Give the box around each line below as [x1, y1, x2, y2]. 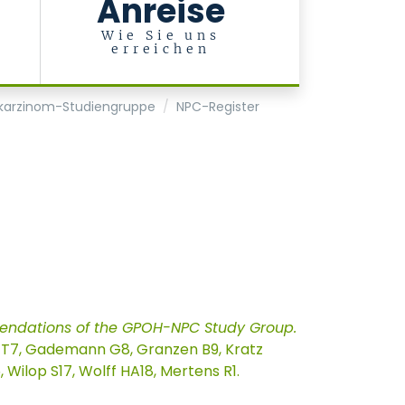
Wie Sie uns [100, 27, 221, 43]
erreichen [111, 41, 211, 57]
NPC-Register [175, 98, 259, 116]
